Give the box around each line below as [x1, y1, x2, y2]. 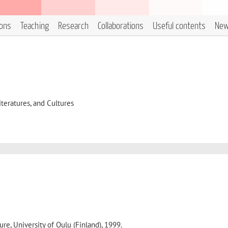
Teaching [20, 21, 49, 31]
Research [58, 21, 89, 31]
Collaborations [98, 21, 144, 31]
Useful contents [153, 21, 206, 31]
